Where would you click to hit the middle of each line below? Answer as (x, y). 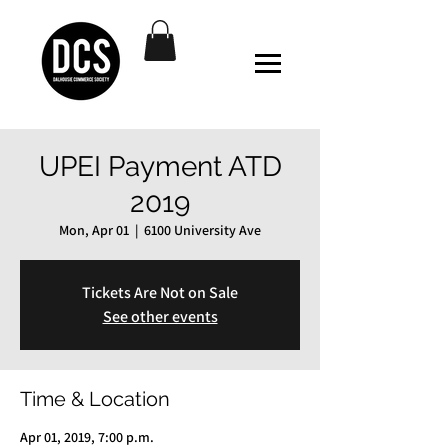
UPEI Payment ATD (160, 166)
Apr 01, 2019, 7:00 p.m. (87, 436)
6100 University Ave (202, 229)
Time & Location (95, 398)
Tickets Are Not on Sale (160, 292)
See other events (160, 316)
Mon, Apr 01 (94, 229)
